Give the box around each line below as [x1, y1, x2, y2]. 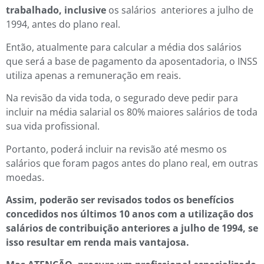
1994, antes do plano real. [6, 18, 120, 31]
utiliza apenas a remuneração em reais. [6, 68, 181, 82]
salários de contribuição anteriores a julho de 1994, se [6, 221, 258, 235]
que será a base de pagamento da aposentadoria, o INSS [6, 54, 258, 68]
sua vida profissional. [6, 120, 100, 133]
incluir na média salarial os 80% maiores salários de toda [6, 105, 258, 119]
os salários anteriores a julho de [108, 4, 253, 17]
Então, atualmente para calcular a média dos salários [6, 40, 242, 54]
